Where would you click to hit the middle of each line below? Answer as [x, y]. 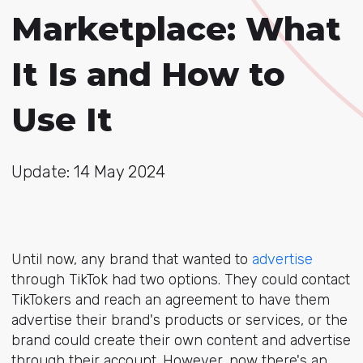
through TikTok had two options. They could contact [180, 280]
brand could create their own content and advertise [181, 340]
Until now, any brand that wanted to [131, 259]
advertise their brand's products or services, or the [179, 320]
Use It [62, 120]
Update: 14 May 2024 [88, 172]
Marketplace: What [176, 29]
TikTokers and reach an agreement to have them [170, 300]
